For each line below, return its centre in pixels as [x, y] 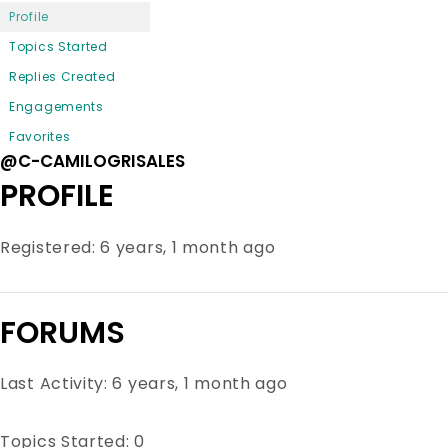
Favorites [40, 136]
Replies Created [62, 76]
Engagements [56, 106]
